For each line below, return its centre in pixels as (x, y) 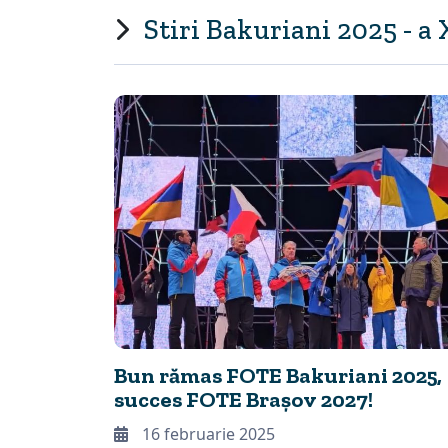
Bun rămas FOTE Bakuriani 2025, (278, 376)
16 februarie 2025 (206, 434)
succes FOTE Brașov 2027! (243, 400)
